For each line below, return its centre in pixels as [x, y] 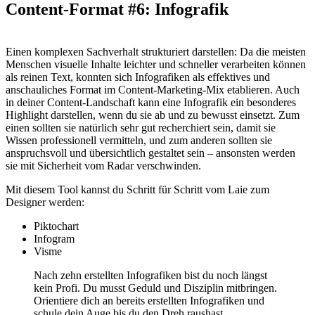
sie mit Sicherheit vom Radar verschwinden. [103, 165]
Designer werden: [45, 202]
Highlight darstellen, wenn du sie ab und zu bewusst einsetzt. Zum [153, 115]
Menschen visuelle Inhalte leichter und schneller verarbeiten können [156, 64]
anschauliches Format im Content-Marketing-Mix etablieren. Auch [153, 89]
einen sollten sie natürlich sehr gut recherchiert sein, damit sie [141, 127]
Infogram [54, 238]
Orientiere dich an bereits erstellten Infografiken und [149, 300]
